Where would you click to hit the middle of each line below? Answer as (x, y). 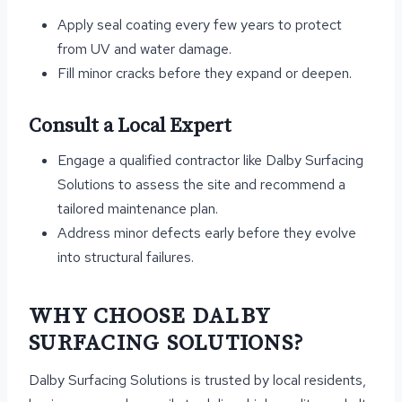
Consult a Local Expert (130, 126)
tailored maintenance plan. (138, 209)
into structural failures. (126, 257)
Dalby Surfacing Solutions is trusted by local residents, (197, 380)
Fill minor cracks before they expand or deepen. (205, 73)
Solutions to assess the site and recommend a (201, 184)
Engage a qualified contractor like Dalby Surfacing (210, 160)
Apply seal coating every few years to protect (200, 25)
